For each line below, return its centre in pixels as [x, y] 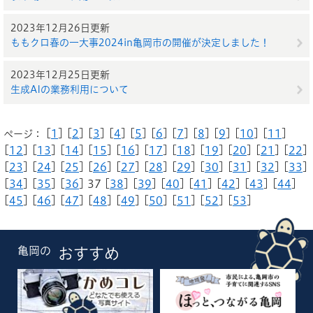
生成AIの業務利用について [70, 89]
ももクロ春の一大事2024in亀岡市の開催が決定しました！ [140, 43]
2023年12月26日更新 [60, 28]
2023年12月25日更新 [60, 75]
